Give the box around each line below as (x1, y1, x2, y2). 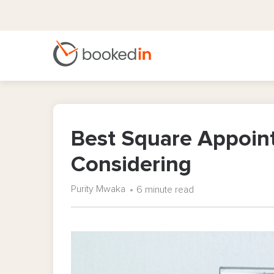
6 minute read (136, 184, 194, 194)
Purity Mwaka (71, 184, 125, 194)
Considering (71, 154, 191, 176)
